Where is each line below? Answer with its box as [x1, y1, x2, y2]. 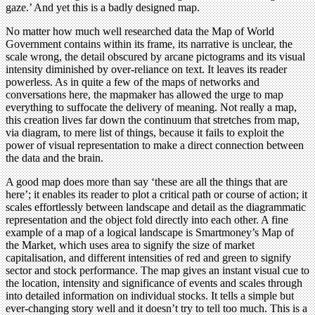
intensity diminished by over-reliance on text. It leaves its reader [6, 63, 287, 76]
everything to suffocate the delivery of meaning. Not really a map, [6, 101, 297, 114]
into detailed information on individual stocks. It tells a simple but [6, 290, 294, 302]
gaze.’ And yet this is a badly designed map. [6, 1, 200, 14]
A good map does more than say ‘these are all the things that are [6, 176, 288, 188]
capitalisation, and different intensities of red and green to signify [6, 252, 291, 264]
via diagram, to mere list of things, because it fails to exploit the [6, 127, 284, 139]
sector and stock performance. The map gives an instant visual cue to [6, 264, 309, 277]
